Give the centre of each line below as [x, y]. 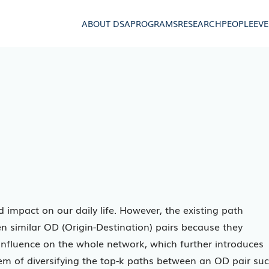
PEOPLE [238, 23]
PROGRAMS [154, 23]
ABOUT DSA [106, 23]
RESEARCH [200, 23]
